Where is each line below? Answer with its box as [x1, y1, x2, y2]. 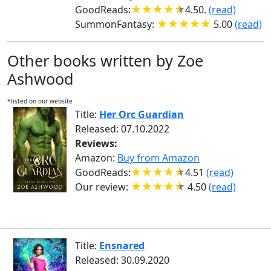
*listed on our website [7, 97, 73, 105]
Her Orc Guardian [99, 108, 184, 121]
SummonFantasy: [75, 18, 157, 31]
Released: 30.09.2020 [75, 253, 169, 267]
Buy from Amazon [117, 151, 200, 165]
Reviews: [75, 137, 117, 150]
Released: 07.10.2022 [75, 122, 169, 135]
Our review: [75, 180, 131, 194]
